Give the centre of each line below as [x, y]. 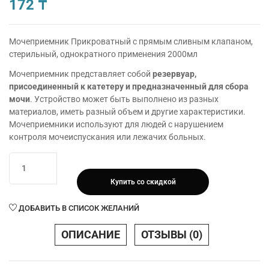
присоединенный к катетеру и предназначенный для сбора [129, 86]
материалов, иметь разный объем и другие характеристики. [127, 111]
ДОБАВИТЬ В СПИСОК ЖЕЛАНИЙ [79, 208]
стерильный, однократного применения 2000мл [103, 54]
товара [23, 173]
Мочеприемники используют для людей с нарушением [116, 124]
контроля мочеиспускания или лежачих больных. [107, 137]
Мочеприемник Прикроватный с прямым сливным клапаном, [131, 41]
